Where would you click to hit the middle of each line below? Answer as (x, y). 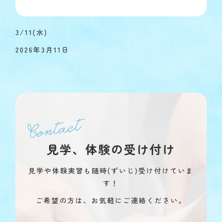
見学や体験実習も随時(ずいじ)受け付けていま (111, 171)
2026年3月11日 (43, 50)
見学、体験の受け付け (111, 149)
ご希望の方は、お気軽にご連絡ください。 (111, 200)
